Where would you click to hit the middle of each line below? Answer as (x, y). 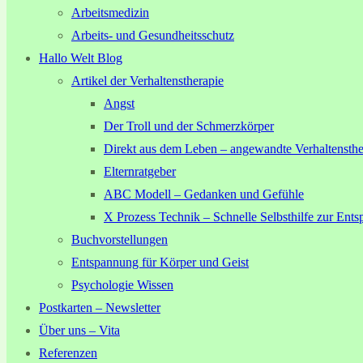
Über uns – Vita (79, 330)
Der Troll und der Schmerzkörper (189, 126)
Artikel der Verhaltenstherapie (147, 81)
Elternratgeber (140, 171)
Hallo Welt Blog (81, 58)
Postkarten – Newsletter (100, 307)
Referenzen (68, 353)
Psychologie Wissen (122, 285)
